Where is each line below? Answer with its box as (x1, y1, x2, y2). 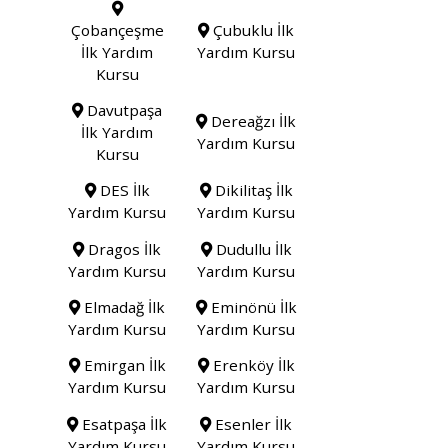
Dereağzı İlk (207, 110, 297, 131)
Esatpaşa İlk (78, 413, 168, 434)
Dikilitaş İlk (210, 180, 293, 201)
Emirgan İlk (79, 355, 166, 376)
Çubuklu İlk (209, 19, 295, 40)
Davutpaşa (83, 99, 163, 120)
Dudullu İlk (211, 238, 292, 259)
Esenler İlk (211, 413, 293, 434)
